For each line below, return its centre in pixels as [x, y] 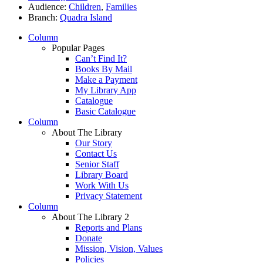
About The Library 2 [90, 217]
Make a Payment [106, 80]
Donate [89, 238]
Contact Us [96, 154]
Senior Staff [97, 164]
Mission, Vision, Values [119, 249]
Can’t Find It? [101, 59]
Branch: [44, 18]
